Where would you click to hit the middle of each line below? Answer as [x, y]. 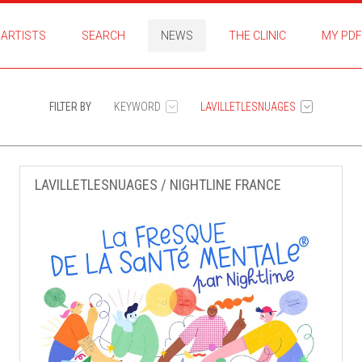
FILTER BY [70, 107]
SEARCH [103, 36]
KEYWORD [137, 107]
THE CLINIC [257, 36]
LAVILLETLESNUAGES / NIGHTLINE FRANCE [158, 185]
